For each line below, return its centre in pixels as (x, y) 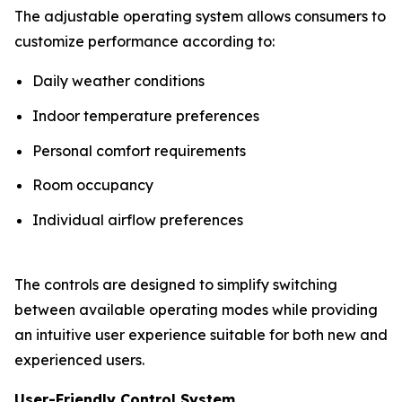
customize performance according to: (144, 42)
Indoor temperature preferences (146, 116)
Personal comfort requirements (139, 150)
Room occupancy (93, 185)
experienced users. (79, 360)
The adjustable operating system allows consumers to (200, 17)
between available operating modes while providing (196, 310)
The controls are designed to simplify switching (176, 285)
